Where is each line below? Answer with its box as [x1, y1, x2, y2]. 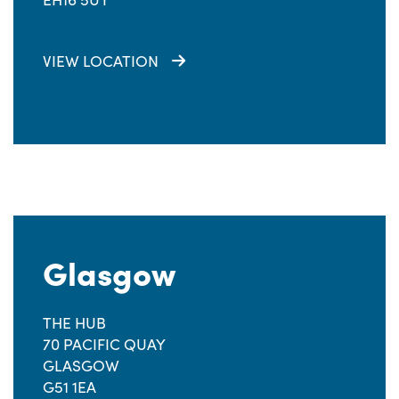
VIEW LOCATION [43, 50, 159, 71]
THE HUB [43, 312, 106, 333]
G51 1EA [43, 376, 96, 397]
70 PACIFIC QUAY [43, 333, 166, 354]
